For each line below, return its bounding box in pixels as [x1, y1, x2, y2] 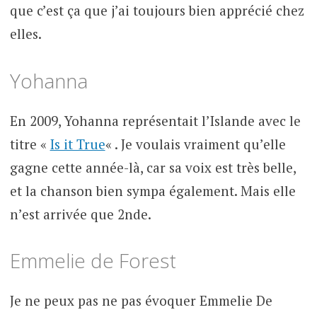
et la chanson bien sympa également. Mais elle [9, 181, 296, 200]
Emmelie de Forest [9, 247, 176, 275]
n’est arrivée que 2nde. [9, 204, 151, 223]
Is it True [50, 134, 105, 153]
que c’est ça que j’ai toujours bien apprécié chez [9, 1, 304, 20]
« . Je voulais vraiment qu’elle [105, 134, 286, 153]
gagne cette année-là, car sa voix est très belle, [9, 158, 296, 176]
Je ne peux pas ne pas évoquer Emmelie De [9, 292, 272, 310]
